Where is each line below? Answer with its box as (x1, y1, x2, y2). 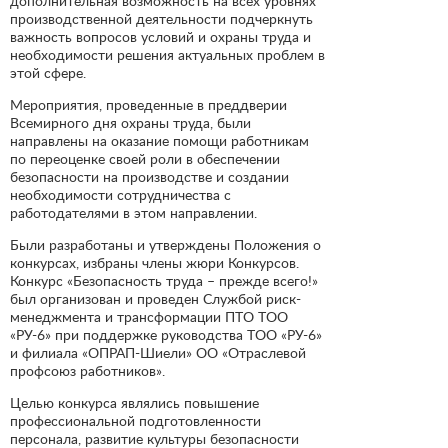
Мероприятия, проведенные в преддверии (10, 95, 287, 113)
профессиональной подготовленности (10, 411, 261, 429)
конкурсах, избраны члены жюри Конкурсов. (10, 253, 299, 271)
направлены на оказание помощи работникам (10, 131, 309, 149)
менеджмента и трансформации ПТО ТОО (10, 307, 288, 325)
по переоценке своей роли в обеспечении (10, 149, 280, 167)
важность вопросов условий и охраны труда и (10, 27, 311, 45)
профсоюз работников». (10, 361, 165, 379)
